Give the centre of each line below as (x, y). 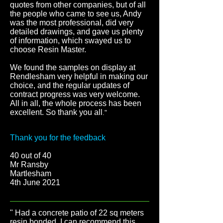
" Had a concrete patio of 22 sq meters (77, 213)
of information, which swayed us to (70, 41)
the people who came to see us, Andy (76, 14)
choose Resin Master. (48, 50)
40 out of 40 (32, 156)
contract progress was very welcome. (75, 94)
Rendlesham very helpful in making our (79, 76)
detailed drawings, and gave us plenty (77, 32)
